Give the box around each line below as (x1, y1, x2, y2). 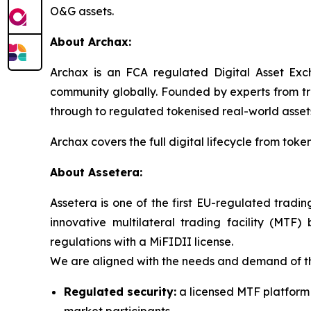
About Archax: (50, 34, 131, 49)
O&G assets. (50, 3, 117, 18)
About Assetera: (50, 165, 142, 179)
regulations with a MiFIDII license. (50, 234, 233, 249)
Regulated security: (64, 284, 176, 299)
